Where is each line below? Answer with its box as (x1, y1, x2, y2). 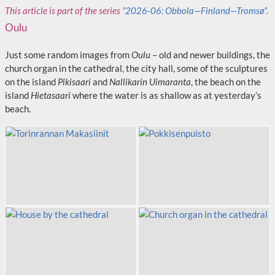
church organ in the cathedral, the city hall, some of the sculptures (5, 63, 268, 74)
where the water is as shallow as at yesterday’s (71, 90, 261, 101)
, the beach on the (191, 76, 261, 87)
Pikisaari (58, 76, 91, 87)
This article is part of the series (5, 5, 122, 16)
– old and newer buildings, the (150, 49, 270, 60)
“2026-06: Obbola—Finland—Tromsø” (122, 5, 266, 16)
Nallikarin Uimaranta (109, 76, 191, 87)
